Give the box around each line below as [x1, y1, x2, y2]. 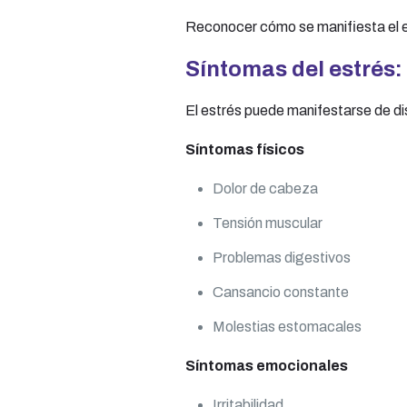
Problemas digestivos [213, 249, 351, 265]
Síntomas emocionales [185, 357, 348, 373]
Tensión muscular [213, 214, 323, 231]
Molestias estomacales [213, 318, 362, 334]
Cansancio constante [213, 283, 349, 300]
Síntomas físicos [185, 141, 304, 157]
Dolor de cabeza [213, 180, 318, 196]
